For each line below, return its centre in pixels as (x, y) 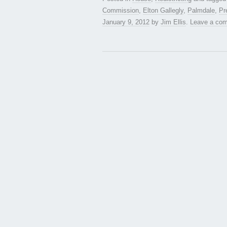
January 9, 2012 (126, 22)
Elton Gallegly (163, 11)
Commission (121, 11)
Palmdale (201, 11)
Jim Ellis (173, 22)
